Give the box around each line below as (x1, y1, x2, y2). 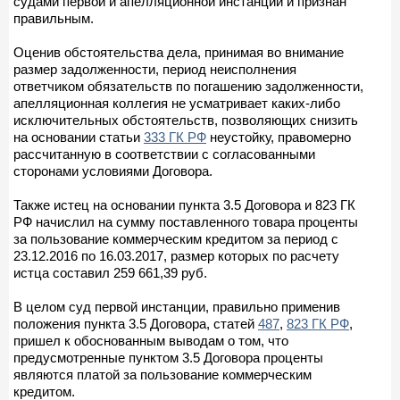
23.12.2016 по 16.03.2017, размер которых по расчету (13, 247, 339, 263)
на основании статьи (13, 129, 144, 145)
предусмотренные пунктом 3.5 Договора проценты (13, 349, 323, 365)
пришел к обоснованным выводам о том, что (13, 332, 288, 348)
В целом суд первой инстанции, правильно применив (13, 298, 340, 314)
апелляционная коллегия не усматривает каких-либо (13, 95, 340, 111)
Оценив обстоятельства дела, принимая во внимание (13, 44, 344, 60)
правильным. (13, 10, 94, 26)
